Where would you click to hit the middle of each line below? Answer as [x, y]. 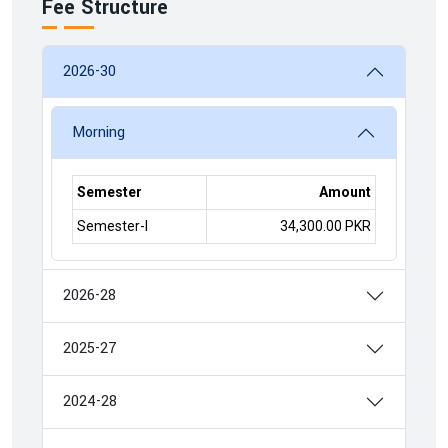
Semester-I [112, 226]
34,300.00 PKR [325, 226]
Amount [345, 192]
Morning [98, 132]
